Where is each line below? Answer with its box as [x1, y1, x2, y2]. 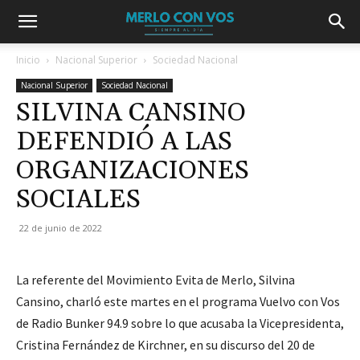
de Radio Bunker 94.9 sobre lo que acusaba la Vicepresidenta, [16, 315, 344, 331]
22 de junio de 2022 [19, 222, 102, 234]
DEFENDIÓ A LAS [16, 125, 232, 158]
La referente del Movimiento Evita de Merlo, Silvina [16, 272, 295, 288]
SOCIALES [16, 183, 141, 216]
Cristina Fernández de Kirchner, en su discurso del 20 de [16, 337, 315, 353]
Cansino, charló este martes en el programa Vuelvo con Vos [16, 293, 340, 309]
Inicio [16, 53, 40, 67]
